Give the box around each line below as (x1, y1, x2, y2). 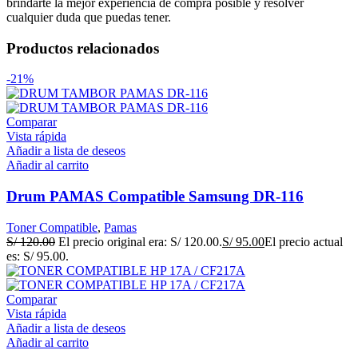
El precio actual (265, 234, 343, 249)
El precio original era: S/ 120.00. (58, 234, 222, 249)
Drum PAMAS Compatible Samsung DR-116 (6, 188, 304, 205)
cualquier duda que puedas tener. (6, 10, 171, 24)
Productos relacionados (6, 39, 159, 57)
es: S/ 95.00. (6, 249, 69, 263)
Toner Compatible (6, 220, 97, 234)
